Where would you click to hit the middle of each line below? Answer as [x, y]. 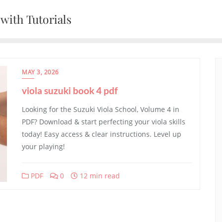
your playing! [43, 146]
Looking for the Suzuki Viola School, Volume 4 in [101, 109]
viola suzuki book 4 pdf [70, 90]
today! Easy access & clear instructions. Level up [102, 134]
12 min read [99, 176]
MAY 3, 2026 [40, 72]
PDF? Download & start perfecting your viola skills [104, 122]
